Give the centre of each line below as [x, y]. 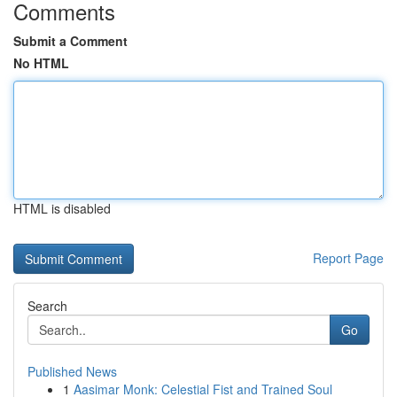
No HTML [41, 63]
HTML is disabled [62, 208]
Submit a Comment [70, 41]
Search [47, 306]
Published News [72, 371]
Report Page [348, 258]
